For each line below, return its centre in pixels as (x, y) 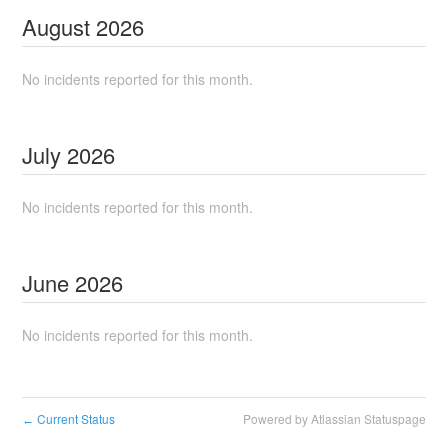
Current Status (75, 418)
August (56, 26)
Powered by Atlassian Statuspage (334, 418)
